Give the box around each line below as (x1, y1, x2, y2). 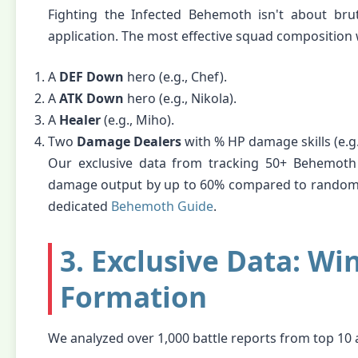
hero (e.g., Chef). (124, 68, 227, 86)
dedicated (48, 197, 111, 215)
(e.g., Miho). (101, 111, 174, 129)
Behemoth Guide (111, 197, 213, 215)
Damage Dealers (77, 133, 181, 150)
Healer (59, 111, 101, 129)
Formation (60, 277, 207, 316)
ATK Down (59, 89, 124, 107)
